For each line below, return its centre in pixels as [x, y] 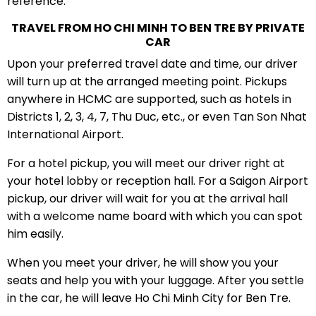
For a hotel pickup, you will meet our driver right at [146, 163]
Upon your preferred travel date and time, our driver [152, 63]
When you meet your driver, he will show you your [142, 262]
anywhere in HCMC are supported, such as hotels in [149, 99]
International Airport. [65, 134]
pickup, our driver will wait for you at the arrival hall [147, 198]
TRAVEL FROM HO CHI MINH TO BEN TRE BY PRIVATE [158, 28]
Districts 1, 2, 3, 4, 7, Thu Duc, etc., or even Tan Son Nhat [157, 116]
